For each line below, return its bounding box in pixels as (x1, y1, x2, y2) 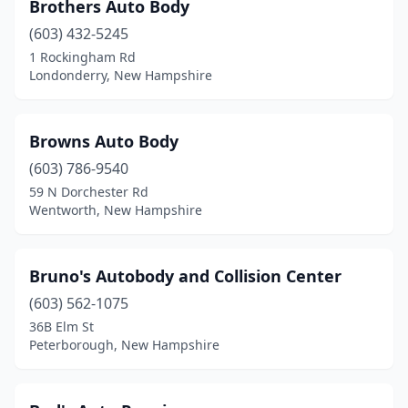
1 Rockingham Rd (29, 48, 136, 66)
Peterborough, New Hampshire (29, 336, 219, 353)
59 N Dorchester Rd (29, 183, 148, 200)
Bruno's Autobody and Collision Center (29, 265, 342, 287)
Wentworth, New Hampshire (29, 201, 202, 219)
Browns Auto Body (29, 130, 178, 152)
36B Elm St (29, 318, 94, 335)
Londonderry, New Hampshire (29, 66, 212, 84)
